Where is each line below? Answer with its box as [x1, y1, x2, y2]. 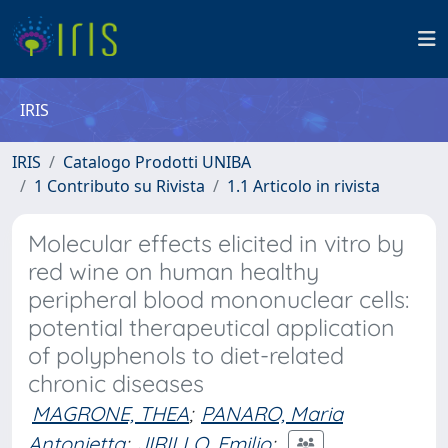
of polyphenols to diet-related [28, 341, 344, 370]
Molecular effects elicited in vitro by [28, 229, 404, 258]
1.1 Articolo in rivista [227, 175, 380, 197]
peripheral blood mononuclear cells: [28, 285, 409, 314]
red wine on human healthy [28, 257, 319, 286]
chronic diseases [28, 369, 204, 398]
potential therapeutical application [28, 313, 395, 342]
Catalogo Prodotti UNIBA [63, 151, 251, 173]
